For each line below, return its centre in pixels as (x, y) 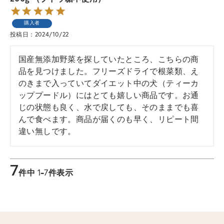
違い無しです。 (47, 132)
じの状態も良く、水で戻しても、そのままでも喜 (109, 108)
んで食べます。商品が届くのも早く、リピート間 (109, 120)
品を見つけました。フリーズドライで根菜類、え (109, 72)
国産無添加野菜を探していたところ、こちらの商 (109, 60)
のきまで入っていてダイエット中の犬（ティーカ (109, 84)
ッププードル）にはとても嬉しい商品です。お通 (109, 96)
